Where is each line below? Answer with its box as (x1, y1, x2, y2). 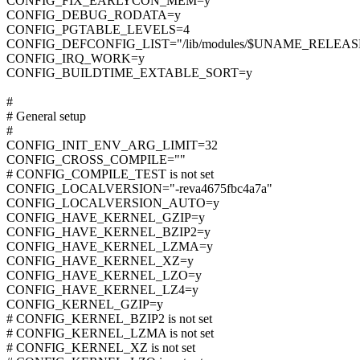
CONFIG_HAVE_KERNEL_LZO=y (6, 268, 202, 283)
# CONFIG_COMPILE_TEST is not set (6, 167, 214, 182)
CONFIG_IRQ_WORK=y (6, 51, 145, 66)
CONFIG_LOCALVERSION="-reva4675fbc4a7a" (6, 182, 272, 196)
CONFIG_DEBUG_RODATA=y (6, 8, 181, 22)
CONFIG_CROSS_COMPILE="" (6, 153, 186, 167)
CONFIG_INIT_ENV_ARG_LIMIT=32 (6, 138, 218, 153)
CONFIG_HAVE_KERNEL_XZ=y (6, 254, 194, 268)
